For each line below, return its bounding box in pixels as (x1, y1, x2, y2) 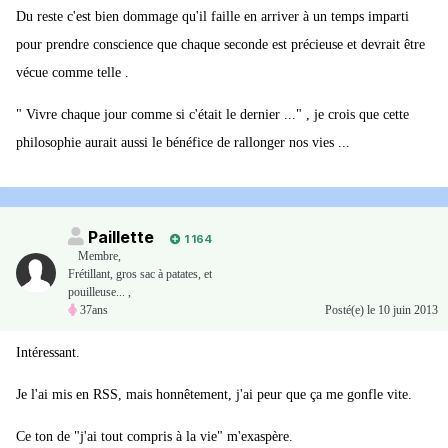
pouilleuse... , (68, 285, 131, 300)
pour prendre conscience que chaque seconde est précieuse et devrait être (16, 37, 425, 53)
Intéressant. (16, 345, 80, 361)
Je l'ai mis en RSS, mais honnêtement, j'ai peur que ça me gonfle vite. (16, 387, 412, 403)
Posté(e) (325, 303, 367, 318)
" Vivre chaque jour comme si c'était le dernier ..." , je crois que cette (16, 107, 409, 123)
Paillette (88, 227, 154, 248)
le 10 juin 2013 (367, 303, 438, 318)
